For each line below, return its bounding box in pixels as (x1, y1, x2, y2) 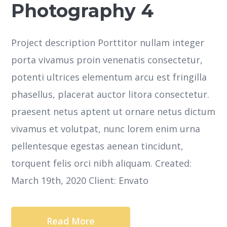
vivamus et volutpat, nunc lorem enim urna (11, 123, 201, 135)
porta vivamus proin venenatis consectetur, (11, 54, 203, 66)
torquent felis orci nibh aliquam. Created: (11, 157, 192, 170)
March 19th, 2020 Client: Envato (11, 174, 149, 187)
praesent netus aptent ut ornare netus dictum (11, 105, 216, 118)
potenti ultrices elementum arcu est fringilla (11, 71, 207, 84)
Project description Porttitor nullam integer (11, 36, 205, 49)
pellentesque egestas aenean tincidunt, (11, 140, 184, 153)
